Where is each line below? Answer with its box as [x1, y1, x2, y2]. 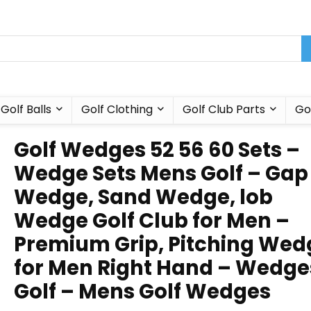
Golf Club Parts [182, 101, 265, 117]
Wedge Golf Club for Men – [14, 207, 289, 235]
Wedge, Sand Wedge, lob [14, 183, 273, 211]
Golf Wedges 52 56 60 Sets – [14, 136, 300, 164]
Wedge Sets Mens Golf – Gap [14, 160, 308, 187]
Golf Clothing [81, 101, 153, 117]
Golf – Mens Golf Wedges [14, 278, 271, 305]
